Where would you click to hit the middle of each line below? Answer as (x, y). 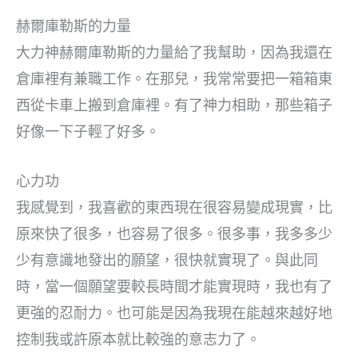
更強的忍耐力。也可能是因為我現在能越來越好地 (174, 312)
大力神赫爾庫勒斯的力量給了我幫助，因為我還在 (174, 52)
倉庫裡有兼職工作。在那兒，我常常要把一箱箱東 (174, 78)
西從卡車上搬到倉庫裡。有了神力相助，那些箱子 (174, 105)
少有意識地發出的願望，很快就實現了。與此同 (167, 260)
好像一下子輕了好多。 (88, 131)
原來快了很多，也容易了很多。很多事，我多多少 (174, 233)
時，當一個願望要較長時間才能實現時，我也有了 (174, 286)
